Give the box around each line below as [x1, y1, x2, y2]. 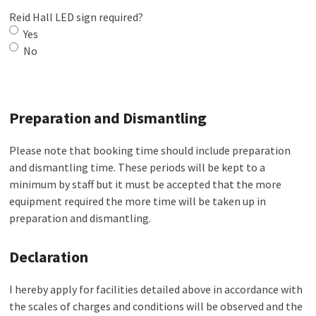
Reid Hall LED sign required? [9, 9, 144, 24]
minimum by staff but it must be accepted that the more [9, 176, 282, 191]
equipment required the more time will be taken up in [9, 193, 267, 208]
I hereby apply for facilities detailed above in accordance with [9, 281, 303, 296]
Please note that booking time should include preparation [9, 142, 291, 157]
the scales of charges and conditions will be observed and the [9, 298, 303, 313]
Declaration [9, 246, 89, 267]
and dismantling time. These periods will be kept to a [9, 159, 266, 174]
